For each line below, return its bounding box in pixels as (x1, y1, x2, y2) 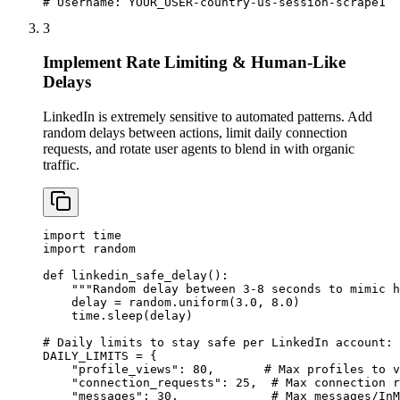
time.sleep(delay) (43, 309, 193, 323)
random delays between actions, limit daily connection (43, 125, 347, 141)
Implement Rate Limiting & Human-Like (43, 53, 346, 72)
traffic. (43, 157, 79, 173)
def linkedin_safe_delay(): (43, 269, 229, 283)
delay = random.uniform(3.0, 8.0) (43, 296, 300, 310)
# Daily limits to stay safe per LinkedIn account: (43, 336, 393, 350)
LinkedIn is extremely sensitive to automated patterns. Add (43, 109, 372, 125)
